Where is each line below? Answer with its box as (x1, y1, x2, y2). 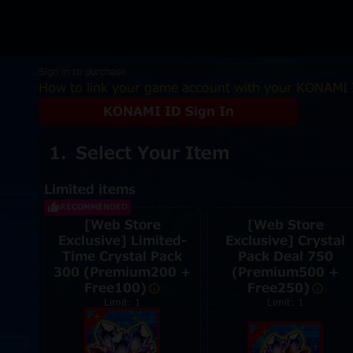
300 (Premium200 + (54, 263, 191, 282)
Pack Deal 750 (237, 247, 333, 266)
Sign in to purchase (38, 65, 126, 79)
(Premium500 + (232, 263, 340, 282)
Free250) (247, 279, 310, 298)
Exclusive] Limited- (58, 232, 187, 251)
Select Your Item (75, 140, 230, 167)
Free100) (84, 279, 147, 298)
